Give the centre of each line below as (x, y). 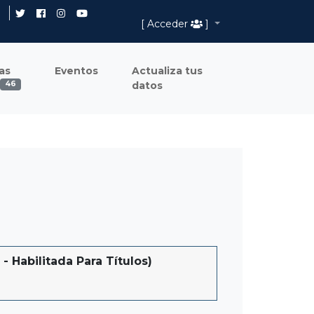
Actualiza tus (167, 70)
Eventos (76, 70)
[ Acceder (165, 24)
